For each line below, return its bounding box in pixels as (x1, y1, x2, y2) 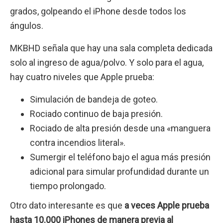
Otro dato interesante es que (10, 200, 124, 211)
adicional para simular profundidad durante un (30, 166, 209, 177)
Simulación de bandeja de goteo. (30, 94, 158, 105)
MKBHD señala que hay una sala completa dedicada (10, 43, 213, 54)
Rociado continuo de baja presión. (30, 109, 163, 119)
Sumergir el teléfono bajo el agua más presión (30, 152, 211, 163)
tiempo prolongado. (30, 181, 106, 192)
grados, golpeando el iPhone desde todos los (10, 5, 186, 16)
